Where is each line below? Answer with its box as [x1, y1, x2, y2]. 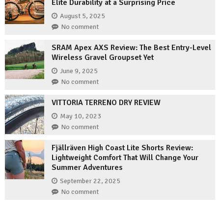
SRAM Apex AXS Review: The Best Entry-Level [52, 42, 211, 53]
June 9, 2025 [60, 67, 98, 76]
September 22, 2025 [60, 177, 120, 186]
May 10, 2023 [60, 112, 101, 121]
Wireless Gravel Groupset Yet [52, 52, 154, 62]
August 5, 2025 [60, 12, 105, 21]
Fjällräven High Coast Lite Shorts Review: [52, 142, 193, 153]
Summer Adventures [52, 162, 123, 172]
